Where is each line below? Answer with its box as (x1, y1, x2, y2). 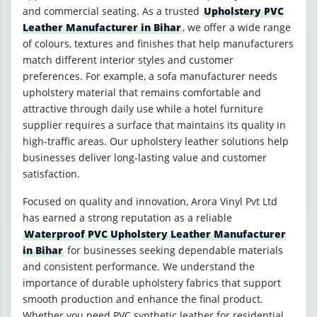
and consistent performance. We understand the (23, 260, 255, 273)
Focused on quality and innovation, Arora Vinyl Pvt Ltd (23, 195, 277, 208)
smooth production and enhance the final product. (23, 292, 263, 306)
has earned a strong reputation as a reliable (23, 211, 232, 224)
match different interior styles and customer (23, 53, 234, 67)
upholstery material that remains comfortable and (23, 86, 261, 99)
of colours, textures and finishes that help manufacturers (23, 37, 294, 50)
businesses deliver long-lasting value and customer (23, 151, 267, 164)
